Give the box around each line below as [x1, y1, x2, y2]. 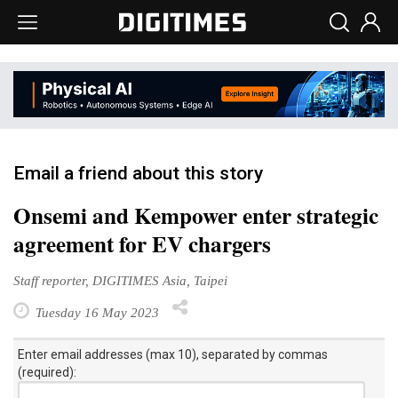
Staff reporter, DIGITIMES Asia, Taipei [13, 272, 227, 288]
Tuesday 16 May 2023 [32, 304, 159, 320]
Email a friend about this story [13, 162, 263, 184]
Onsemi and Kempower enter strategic [13, 198, 378, 232]
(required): [18, 364, 76, 379]
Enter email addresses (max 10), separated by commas [18, 346, 328, 362]
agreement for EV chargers [13, 227, 271, 260]
